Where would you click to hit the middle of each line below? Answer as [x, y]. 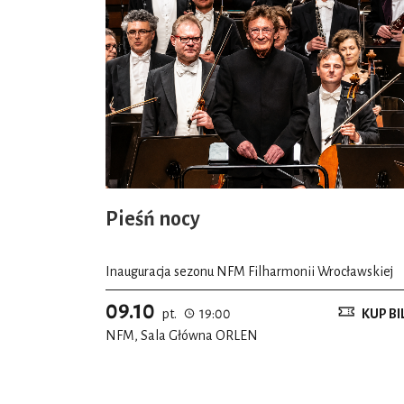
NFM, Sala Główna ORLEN [182, 335]
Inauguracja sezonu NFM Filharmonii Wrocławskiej [249, 271]
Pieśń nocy [153, 220]
